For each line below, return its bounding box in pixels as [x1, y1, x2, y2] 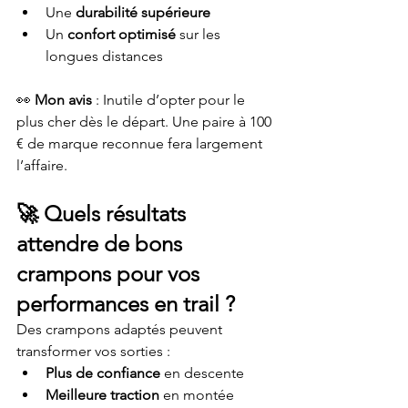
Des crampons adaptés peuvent [16, 321, 226, 338]
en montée [159, 386, 234, 403]
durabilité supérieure [76, 4, 210, 21]
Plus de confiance [46, 364, 160, 382]
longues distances [46, 47, 163, 65]
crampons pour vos [16, 260, 205, 287]
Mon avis [35, 91, 92, 108]
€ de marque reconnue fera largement [16, 135, 266, 152]
